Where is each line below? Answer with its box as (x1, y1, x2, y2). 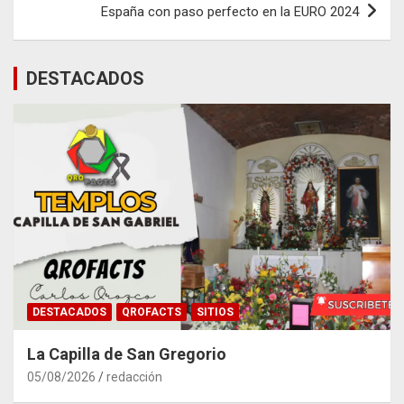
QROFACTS (122, 305, 181, 318)
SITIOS (197, 305, 234, 318)
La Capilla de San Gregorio (27, 344, 226, 363)
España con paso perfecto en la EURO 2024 (101, 3, 359, 20)
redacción (106, 369, 162, 384)
